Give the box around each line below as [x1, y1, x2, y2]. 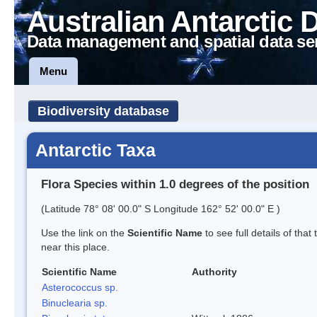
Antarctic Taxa [35, 140, 156, 160]
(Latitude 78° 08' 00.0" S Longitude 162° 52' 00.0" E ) [41, 202, 280, 214]
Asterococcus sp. [42, 281, 118, 293]
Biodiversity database [38, 104, 169, 118]
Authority [192, 265, 237, 277]
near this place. [41, 241, 110, 253]
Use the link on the [41, 226, 127, 238]
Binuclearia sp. [42, 296, 108, 309]
